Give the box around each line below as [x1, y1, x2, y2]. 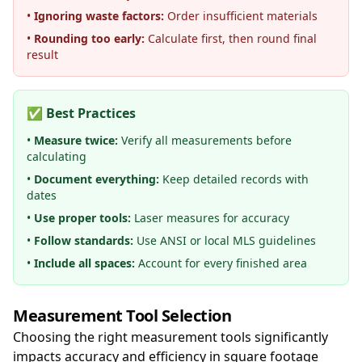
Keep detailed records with [159, 171, 309, 187]
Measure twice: [34, 133, 118, 148]
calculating [27, 149, 86, 164]
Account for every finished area [135, 255, 307, 271]
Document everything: [34, 171, 159, 187]
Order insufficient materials [164, 8, 318, 23]
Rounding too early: [34, 31, 145, 46]
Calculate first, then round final [145, 31, 317, 46]
